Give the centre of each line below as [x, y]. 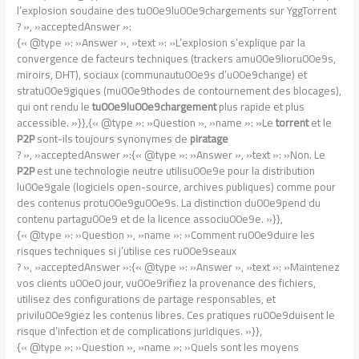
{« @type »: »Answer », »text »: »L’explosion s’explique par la [161, 42]
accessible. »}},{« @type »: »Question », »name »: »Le [147, 122]
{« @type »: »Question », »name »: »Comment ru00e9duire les [166, 234]
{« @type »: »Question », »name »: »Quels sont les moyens [158, 347]
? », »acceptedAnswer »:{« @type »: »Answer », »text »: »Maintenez [179, 266]
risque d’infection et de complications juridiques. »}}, [140, 331]
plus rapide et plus [261, 106]
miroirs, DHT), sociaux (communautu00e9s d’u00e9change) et [162, 74]
